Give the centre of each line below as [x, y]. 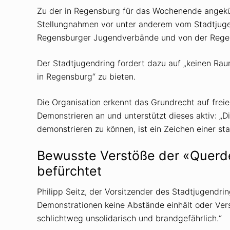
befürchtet [69, 171]
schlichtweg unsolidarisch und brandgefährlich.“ [129, 218]
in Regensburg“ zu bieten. [86, 76]
